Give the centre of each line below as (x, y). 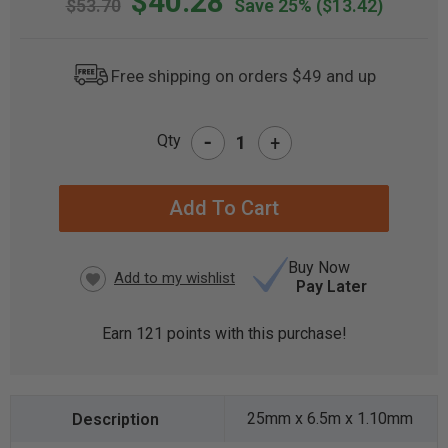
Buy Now (319, 267)
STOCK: (46, 178)
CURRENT (55, 156)
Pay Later (331, 286)
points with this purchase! (254, 333)
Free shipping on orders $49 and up (243, 75)
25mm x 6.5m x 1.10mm (330, 418)
